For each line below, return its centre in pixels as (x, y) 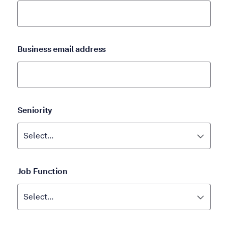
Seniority (35, 110)
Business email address (62, 49)
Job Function (42, 172)
